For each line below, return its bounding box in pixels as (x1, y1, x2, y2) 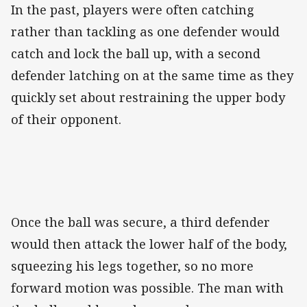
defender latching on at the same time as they (11, 67, 293, 84)
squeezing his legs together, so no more (11, 258, 254, 275)
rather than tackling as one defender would (11, 23, 280, 40)
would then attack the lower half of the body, (11, 236, 287, 253)
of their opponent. (11, 111, 121, 128)
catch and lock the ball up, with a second (11, 45, 260, 62)
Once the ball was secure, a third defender (11, 214, 270, 231)
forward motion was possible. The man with (11, 280, 284, 297)
